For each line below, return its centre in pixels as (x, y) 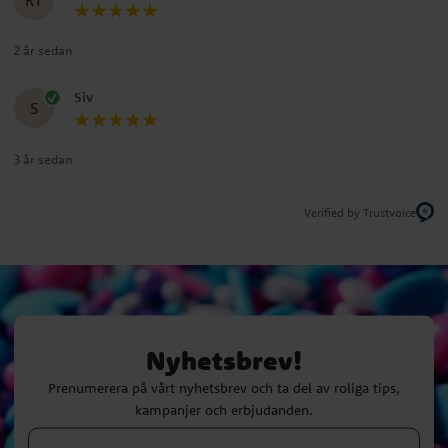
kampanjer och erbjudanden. (224, 409)
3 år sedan (43, 159)
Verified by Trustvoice (360, 213)
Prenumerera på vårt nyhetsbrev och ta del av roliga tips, (224, 387)
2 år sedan (43, 50)
